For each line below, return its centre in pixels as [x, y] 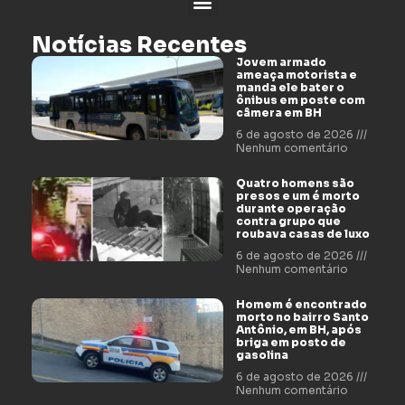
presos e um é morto [297, 196]
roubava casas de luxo [302, 234]
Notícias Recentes [139, 46]
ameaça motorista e [296, 75]
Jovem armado [281, 62]
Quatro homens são [295, 184]
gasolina [262, 355]
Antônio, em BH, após [298, 330]
